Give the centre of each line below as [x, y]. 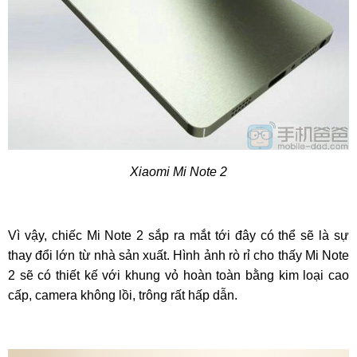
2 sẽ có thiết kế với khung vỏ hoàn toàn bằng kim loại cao [178, 275]
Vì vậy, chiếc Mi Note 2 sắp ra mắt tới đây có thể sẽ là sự [178, 235]
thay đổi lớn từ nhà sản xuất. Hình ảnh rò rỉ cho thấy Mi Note [178, 255]
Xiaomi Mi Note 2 [178, 172]
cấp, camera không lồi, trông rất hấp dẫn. [123, 295]
